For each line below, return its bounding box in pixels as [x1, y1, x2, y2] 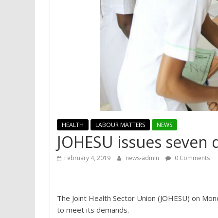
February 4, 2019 [64, 153, 110, 162]
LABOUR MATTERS [95, 120, 145, 129]
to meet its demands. [57, 204, 129, 215]
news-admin [126, 153, 161, 162]
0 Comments [173, 153, 210, 162]
